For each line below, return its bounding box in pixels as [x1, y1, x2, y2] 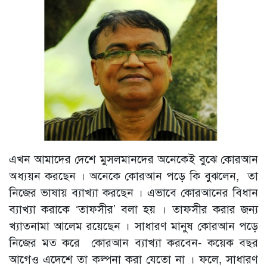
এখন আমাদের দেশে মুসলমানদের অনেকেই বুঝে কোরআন [9, 150, 258, 167]
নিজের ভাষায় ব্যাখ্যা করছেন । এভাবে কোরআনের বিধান [9, 184, 258, 200]
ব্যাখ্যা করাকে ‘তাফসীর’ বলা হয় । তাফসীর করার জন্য [9, 200, 258, 217]
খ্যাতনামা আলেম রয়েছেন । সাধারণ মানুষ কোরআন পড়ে [9, 217, 258, 234]
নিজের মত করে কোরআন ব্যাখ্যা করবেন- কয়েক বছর [9, 234, 258, 250]
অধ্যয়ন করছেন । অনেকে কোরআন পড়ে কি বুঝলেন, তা [9, 167, 258, 184]
